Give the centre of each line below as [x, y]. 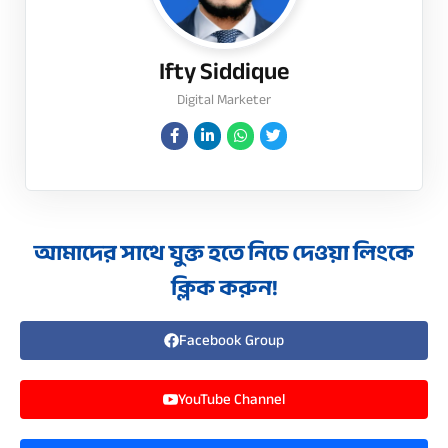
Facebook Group [231, 339]
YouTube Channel [231, 398]
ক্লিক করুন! [224, 287]
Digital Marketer [224, 99]
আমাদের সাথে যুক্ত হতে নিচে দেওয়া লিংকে [224, 252]
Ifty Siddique [224, 71]
